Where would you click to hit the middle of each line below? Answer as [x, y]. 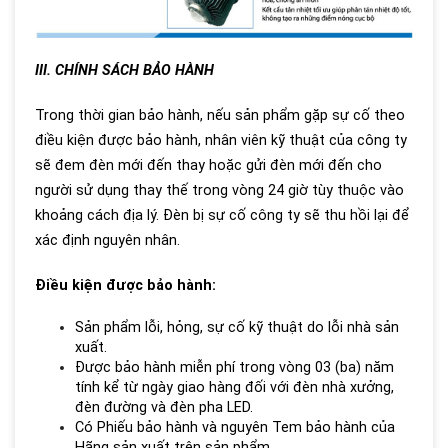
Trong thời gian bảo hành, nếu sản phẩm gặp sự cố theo [220, 116]
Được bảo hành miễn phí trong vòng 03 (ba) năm [234, 368]
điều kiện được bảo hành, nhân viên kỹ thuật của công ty [221, 141]
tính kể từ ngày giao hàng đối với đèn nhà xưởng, [234, 388]
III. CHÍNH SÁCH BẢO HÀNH [124, 71]
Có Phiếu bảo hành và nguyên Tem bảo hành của [235, 428]
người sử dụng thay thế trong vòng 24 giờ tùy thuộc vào [219, 191]
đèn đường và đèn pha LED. [164, 408]
